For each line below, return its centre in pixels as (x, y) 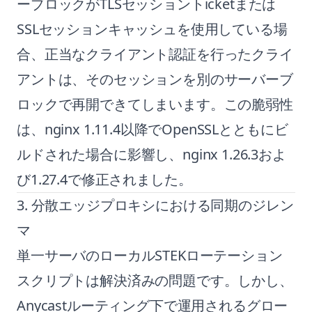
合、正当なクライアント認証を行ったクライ (155, 54)
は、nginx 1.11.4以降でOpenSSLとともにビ (153, 129)
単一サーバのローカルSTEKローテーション (150, 255)
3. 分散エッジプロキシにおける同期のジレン (155, 205)
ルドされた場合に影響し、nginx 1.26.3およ (151, 154)
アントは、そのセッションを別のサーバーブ (155, 79)
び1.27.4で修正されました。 (104, 179)
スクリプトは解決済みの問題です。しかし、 (155, 280)
